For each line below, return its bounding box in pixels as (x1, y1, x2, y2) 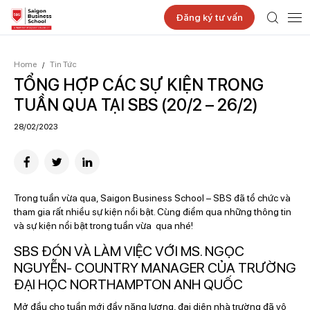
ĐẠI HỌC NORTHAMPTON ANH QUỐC (14, 276, 243, 293)
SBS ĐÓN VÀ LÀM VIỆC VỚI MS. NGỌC (14, 243, 244, 259)
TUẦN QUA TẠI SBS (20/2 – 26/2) (14, 95, 258, 115)
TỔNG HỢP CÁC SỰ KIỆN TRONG (14, 75, 264, 95)
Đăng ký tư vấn (176, 12, 243, 23)
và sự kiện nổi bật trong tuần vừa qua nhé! (14, 220, 193, 231)
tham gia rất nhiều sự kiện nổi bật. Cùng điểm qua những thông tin (14, 206, 291, 217)
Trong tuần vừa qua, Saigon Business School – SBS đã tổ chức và (14, 192, 291, 203)
